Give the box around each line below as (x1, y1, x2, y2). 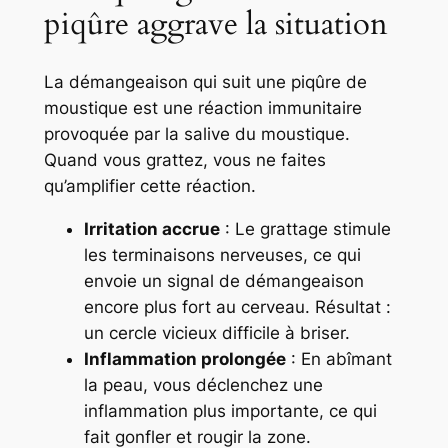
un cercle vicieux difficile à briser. (83, 322, 350, 343)
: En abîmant (285, 348, 392, 369)
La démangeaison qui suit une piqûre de (43, 71, 367, 92)
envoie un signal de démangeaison (83, 270, 364, 291)
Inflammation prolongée (83, 348, 286, 369)
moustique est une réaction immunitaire (43, 97, 362, 118)
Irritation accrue (83, 218, 220, 239)
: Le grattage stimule (219, 218, 391, 239)
